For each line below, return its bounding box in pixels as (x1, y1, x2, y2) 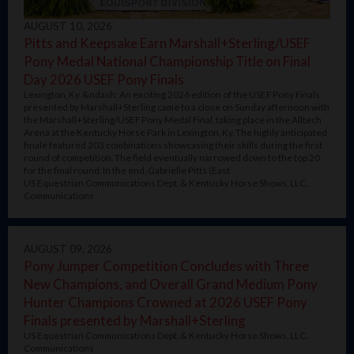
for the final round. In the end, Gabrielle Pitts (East (24, 164, 230, 176)
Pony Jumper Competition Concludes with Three (24, 257, 309, 274)
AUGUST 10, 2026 (24, 19, 112, 32)
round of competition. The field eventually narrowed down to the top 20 (24, 151, 320, 164)
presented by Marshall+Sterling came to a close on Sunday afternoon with (24, 100, 330, 113)
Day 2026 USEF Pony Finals (24, 70, 184, 88)
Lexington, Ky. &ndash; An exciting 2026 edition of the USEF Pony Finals (24, 88, 320, 100)
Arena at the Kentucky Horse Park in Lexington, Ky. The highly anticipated (24, 126, 327, 138)
